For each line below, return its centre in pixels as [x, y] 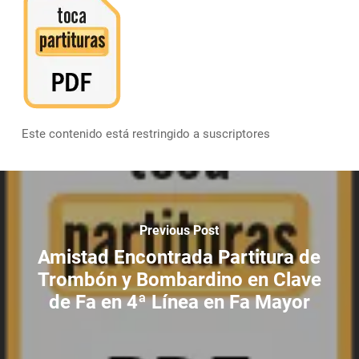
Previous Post [179, 230]
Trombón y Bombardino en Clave [179, 279]
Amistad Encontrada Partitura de [179, 257]
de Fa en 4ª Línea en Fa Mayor [179, 302]
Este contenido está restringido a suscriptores [145, 134]
